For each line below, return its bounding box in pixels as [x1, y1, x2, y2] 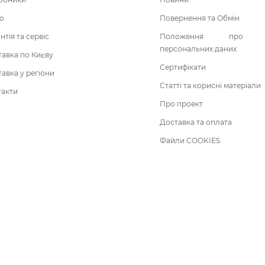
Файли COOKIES [160, 135, 220, 145]
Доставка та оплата [160, 117, 232, 127]
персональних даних [160, 44, 237, 53]
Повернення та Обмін [160, 13, 240, 22]
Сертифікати [160, 62, 206, 72]
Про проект [160, 99, 203, 108]
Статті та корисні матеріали [160, 80, 261, 90]
